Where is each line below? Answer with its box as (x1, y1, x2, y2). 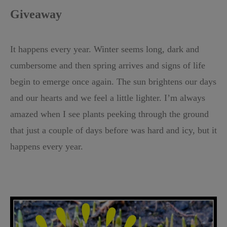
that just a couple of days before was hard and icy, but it (10, 125, 217, 135)
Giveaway (10, 8, 62, 21)
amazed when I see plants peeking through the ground (10, 109, 209, 119)
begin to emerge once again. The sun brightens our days (10, 77, 216, 87)
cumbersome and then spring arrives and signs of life (10, 60, 205, 70)
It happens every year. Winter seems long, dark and (10, 44, 199, 54)
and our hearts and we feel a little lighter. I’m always (10, 93, 205, 103)
